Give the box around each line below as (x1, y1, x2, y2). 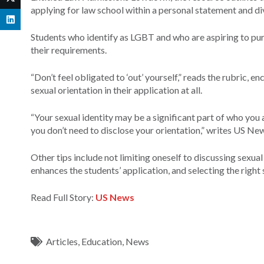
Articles (46, 235, 78, 247)
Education (81, 235, 123, 247)
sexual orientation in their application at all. (31, 84, 202, 95)
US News (95, 191, 134, 203)
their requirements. (31, 44, 107, 55)
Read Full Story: (31, 191, 94, 203)
